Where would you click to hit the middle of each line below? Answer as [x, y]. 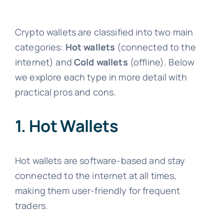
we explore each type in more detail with [101, 77]
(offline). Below [161, 62]
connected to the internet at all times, [96, 175]
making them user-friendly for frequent [97, 190]
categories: [40, 47]
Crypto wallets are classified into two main [104, 32]
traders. [31, 205]
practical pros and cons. [65, 92]
